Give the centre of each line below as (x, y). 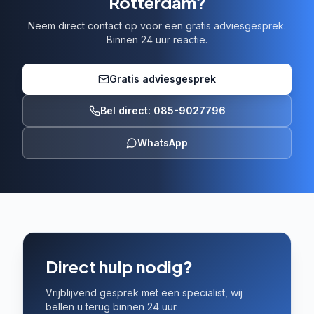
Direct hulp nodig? (119, 266)
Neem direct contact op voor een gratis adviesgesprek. (157, 25)
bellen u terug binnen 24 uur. (112, 306)
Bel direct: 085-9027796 (163, 110)
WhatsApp (163, 142)
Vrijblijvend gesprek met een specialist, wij (144, 292)
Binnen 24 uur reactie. (157, 39)
